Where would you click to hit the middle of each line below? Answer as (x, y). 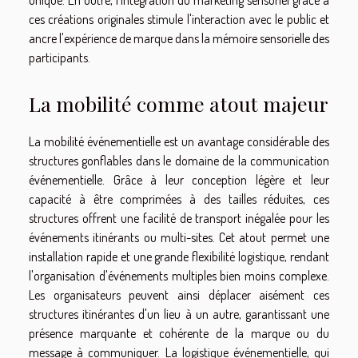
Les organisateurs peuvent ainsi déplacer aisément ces (179, 295)
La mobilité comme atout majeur (179, 104)
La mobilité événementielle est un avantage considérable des (179, 142)
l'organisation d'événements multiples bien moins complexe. (179, 276)
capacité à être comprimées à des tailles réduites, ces (179, 199)
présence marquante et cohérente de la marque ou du (179, 334)
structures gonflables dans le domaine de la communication (179, 161)
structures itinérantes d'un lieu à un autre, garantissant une (179, 314)
